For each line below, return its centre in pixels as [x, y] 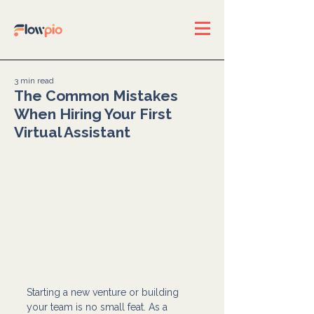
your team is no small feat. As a [98, 307]
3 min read [34, 81]
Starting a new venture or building [104, 292]
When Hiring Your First [93, 114]
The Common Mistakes [96, 96]
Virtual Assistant [72, 132]
